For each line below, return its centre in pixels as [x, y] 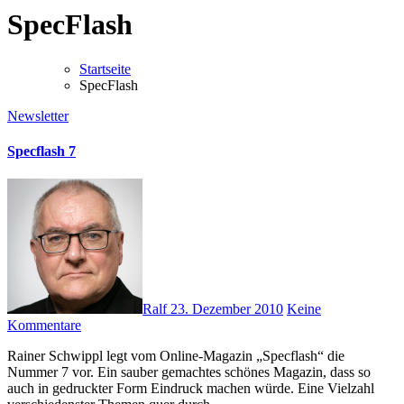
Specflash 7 [41, 151]
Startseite [105, 69]
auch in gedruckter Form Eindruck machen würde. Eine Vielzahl [191, 389]
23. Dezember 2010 [227, 309]
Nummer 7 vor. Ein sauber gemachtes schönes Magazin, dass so [189, 372]
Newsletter [38, 115]
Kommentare [44, 326]
